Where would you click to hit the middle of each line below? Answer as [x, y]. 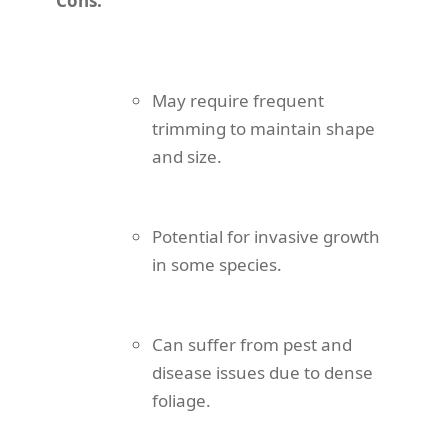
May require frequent [238, 101]
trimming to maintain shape [263, 129]
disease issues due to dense [262, 373]
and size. [187, 157]
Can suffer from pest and [252, 345]
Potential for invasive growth [266, 237]
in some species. [217, 265]
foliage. [181, 401]
